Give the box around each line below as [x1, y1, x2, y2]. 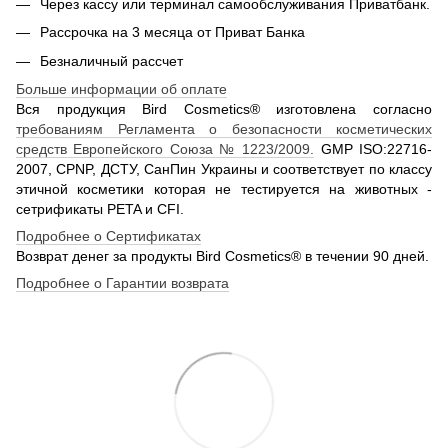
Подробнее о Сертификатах [16, 227, 201, 244]
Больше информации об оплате [16, 80, 227, 97]
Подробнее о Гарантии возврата [16, 274, 229, 291]
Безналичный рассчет [40, 52, 183, 69]
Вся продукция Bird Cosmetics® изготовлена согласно [16, 100, 432, 117]
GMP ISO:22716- [314, 140, 433, 157]
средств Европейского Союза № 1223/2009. [16, 140, 315, 157]
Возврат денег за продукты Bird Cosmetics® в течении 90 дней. [16, 247, 429, 264]
